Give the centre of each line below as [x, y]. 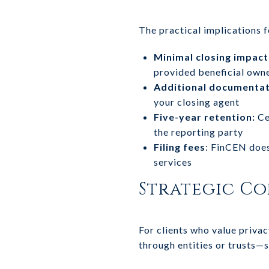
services [173, 162]
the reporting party [198, 131]
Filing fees [179, 147]
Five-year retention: [204, 116]
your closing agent [196, 101]
